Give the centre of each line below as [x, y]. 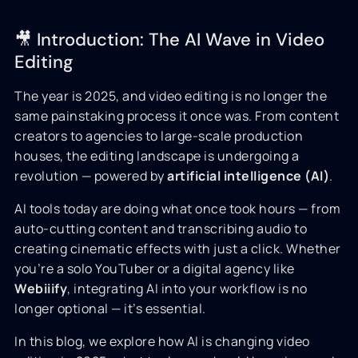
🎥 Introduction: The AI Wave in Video [169, 40]
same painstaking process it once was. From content [177, 116]
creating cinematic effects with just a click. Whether [178, 249]
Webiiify [41, 288]
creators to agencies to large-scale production [159, 136]
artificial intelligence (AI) [248, 176]
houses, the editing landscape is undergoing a [157, 156]
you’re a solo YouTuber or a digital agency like [155, 268]
